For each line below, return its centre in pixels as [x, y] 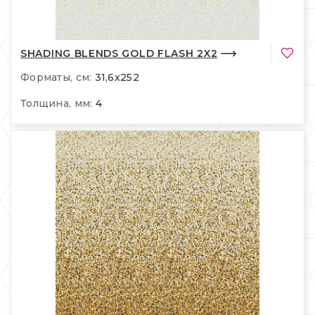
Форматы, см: [56, 78]
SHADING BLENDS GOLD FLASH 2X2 [119, 53]
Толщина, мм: [57, 104]
